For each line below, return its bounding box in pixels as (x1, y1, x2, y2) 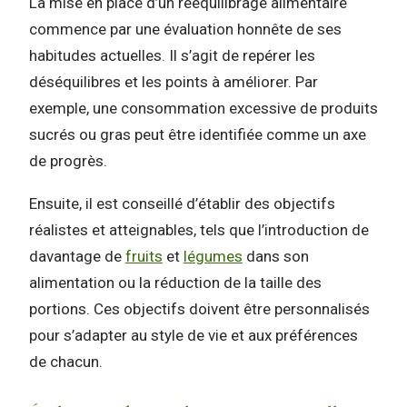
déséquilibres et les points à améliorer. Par (29, 72, 318, 91)
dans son (243, 246, 309, 265)
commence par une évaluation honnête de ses (29, 19, 342, 38)
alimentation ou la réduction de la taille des (29, 273, 322, 292)
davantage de (29, 246, 125, 265)
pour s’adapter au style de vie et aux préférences (29, 325, 358, 344)
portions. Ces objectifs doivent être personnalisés (29, 299, 370, 318)
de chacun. (29, 352, 103, 371)
